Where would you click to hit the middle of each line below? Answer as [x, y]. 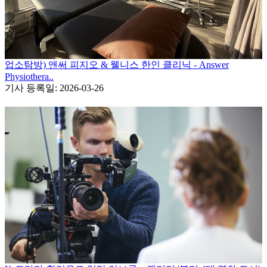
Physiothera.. [29, 76]
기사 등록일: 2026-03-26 [54, 88]
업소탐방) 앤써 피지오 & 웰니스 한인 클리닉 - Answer [117, 64]
